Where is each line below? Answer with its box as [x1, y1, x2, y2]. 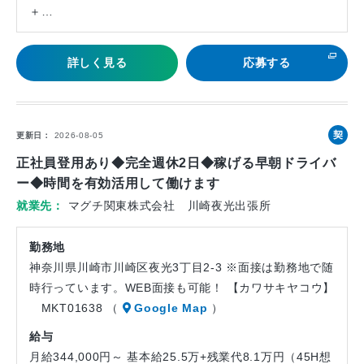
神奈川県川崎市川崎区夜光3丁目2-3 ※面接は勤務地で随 [29, 261, 334, 274]
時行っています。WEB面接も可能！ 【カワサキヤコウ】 [29, 281, 335, 294]
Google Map [134, 301, 208, 314]
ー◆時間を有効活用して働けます [16, 176, 220, 190]
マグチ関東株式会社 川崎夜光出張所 [67, 199, 271, 212]
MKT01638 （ [29, 301, 123, 314]
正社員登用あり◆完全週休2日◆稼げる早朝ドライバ [16, 156, 336, 170]
